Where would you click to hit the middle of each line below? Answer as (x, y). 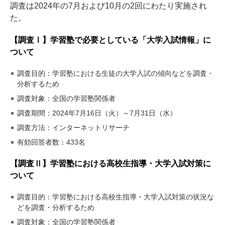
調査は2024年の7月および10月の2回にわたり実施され (108, 6)
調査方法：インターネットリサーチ (73, 128)
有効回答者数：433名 (51, 142)
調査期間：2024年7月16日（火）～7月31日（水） (97, 113)
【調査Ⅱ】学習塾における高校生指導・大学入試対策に (110, 164)
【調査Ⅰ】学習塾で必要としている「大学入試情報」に (110, 40)
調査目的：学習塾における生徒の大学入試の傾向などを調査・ (116, 74)
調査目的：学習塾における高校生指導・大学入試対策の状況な (116, 197)
